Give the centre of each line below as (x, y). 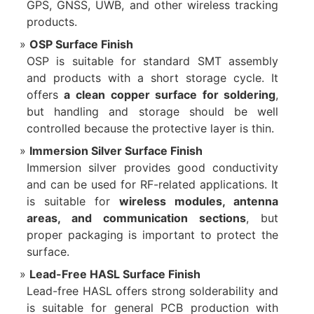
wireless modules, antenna (199, 202)
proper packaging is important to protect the (152, 235)
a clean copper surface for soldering (170, 95)
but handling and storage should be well (152, 112)
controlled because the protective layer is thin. (150, 129)
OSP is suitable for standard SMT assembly (152, 61)
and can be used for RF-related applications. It (152, 185)
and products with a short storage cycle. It (152, 78)
